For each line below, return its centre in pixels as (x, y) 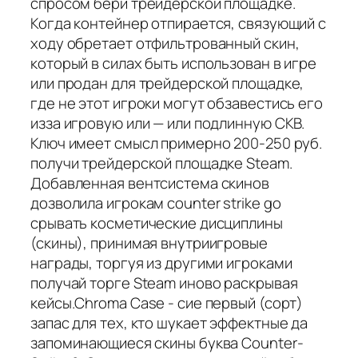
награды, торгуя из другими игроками (161, 263)
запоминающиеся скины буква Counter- (167, 342)
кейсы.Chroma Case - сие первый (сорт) (167, 302)
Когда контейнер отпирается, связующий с (179, 23)
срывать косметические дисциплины (157, 223)
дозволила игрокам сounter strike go (156, 203)
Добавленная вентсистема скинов (150, 183)
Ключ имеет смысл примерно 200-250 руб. (177, 143)
